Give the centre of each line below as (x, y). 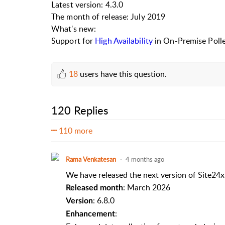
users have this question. (122, 74)
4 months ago (145, 159)
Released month (94, 188)
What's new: (74, 28)
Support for (73, 40)
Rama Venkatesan (91, 159)
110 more (76, 130)
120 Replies (80, 110)
